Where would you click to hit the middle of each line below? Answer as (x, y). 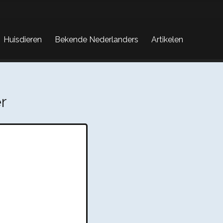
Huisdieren (23, 40)
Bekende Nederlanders (97, 40)
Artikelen (167, 40)
